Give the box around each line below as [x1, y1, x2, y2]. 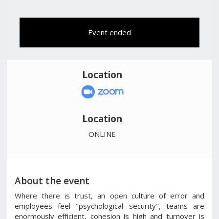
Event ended [88, 27, 131, 37]
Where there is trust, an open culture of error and [15, 191, 204, 200]
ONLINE [88, 129, 116, 139]
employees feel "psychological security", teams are [15, 201, 204, 211]
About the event [15, 174, 89, 187]
